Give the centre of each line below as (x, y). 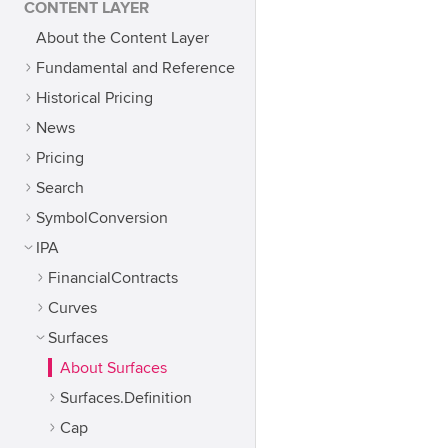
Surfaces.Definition (126, 398)
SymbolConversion (102, 218)
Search (60, 188)
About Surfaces (113, 368)
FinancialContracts (113, 278)
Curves (72, 308)
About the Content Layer (122, 38)
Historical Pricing (94, 98)
